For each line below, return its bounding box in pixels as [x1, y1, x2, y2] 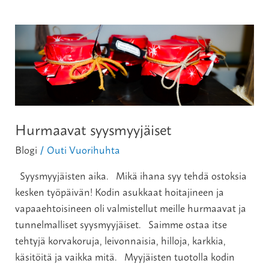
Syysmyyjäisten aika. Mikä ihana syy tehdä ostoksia [15, 167, 247, 184]
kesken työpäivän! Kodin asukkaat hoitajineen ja [15, 183, 225, 200]
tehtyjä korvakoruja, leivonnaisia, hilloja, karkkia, [15, 232, 226, 249]
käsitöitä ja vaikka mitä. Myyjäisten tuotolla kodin [15, 248, 235, 265]
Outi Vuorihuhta [47, 141, 121, 157]
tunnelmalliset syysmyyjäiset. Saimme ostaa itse [15, 216, 228, 232]
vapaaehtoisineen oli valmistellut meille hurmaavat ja [15, 199, 247, 216]
